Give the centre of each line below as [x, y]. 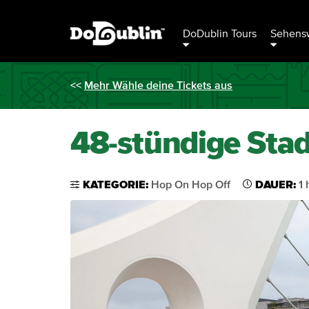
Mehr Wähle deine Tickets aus [158, 86]
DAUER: [277, 185]
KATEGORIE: [117, 185]
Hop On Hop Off [191, 185]
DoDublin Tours [220, 34]
